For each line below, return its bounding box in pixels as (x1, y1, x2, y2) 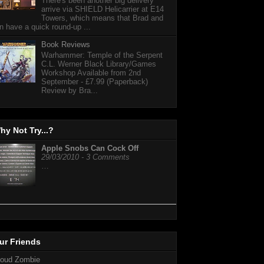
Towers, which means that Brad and (41, 14, 164, 23)
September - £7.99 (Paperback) (41, 77, 148, 86)
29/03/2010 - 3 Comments (41, 153, 130, 162)
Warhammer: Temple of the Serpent (41, 50, 163, 60)
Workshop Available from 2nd (41, 68, 141, 77)
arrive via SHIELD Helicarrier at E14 (41, 5, 164, 14)
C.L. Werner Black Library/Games (41, 59, 157, 68)
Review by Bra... (41, 85, 98, 95)
